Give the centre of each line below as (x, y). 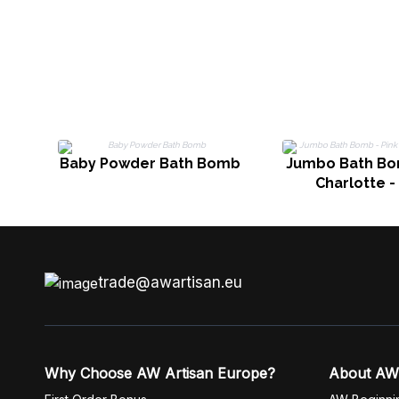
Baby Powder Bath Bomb (150, 163)
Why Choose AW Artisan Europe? (160, 373)
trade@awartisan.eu (170, 282)
